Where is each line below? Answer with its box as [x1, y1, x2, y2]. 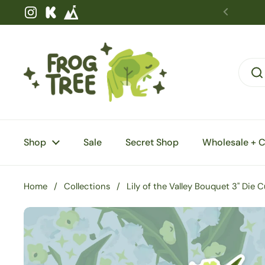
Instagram [30, 12, 77, 26]
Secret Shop [125, 136, 179, 148]
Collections [64, 180, 110, 192]
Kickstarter [50, 12, 102, 26]
